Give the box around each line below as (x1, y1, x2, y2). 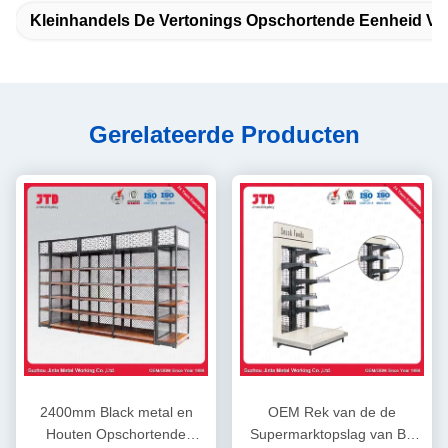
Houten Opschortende (46, 426, 186, 443)
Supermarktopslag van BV (249, 426, 415, 443)
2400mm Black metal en (39, 404, 193, 421)
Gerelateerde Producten (88, 121, 360, 148)
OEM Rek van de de (268, 404, 396, 421)
